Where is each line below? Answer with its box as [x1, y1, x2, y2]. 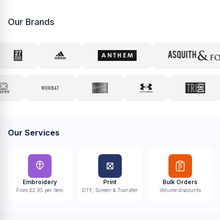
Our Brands [8, 17, 55, 27]
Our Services [8, 128, 59, 137]
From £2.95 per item [16, 187, 64, 193]
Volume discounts [159, 187, 201, 193]
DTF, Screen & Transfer [82, 187, 138, 193]
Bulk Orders [163, 178, 198, 186]
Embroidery [23, 178, 57, 186]
